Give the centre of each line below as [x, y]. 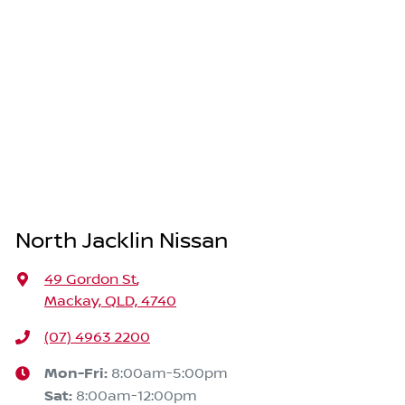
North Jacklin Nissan [122, 242]
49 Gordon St [90, 280]
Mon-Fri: [78, 374]
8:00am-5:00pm [170, 374]
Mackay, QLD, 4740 [110, 301]
